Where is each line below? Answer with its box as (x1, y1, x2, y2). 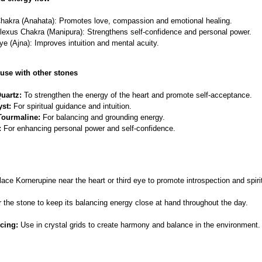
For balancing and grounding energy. (40, 113, 165, 122)
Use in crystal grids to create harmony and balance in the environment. (18, 220, 260, 230)
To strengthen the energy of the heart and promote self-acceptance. (21, 91, 252, 100)
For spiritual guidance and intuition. (11, 102, 132, 111)
